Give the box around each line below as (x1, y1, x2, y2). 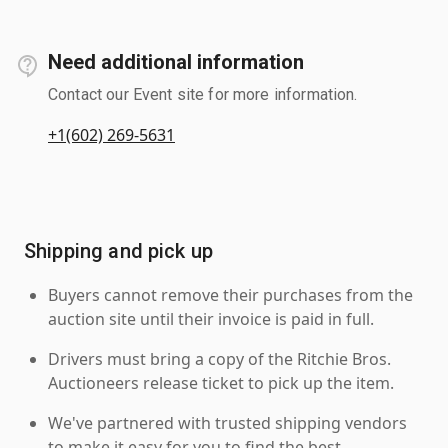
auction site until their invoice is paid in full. (48, 307, 374, 330)
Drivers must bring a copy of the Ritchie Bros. (48, 347, 391, 370)
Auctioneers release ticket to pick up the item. (48, 371, 394, 394)
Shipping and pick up (24, 238, 213, 263)
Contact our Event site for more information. (48, 84, 358, 104)
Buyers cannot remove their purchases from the (48, 283, 413, 306)
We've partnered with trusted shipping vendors (48, 411, 407, 434)
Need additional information (48, 49, 304, 74)
